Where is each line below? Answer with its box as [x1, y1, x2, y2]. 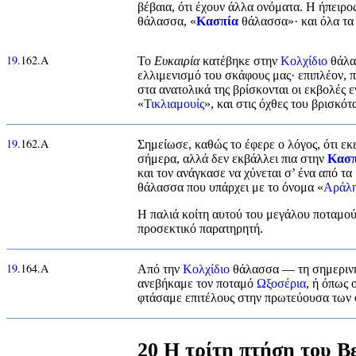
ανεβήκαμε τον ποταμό [137, 276, 257, 290]
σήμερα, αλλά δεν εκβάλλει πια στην [137, 151, 327, 165]
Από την [137, 261, 183, 276]
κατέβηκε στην [199, 53, 281, 68]
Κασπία [196, 14, 238, 28]
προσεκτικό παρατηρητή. [137, 221, 263, 235]
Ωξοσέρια [257, 276, 306, 290]
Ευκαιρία [154, 53, 199, 68]
